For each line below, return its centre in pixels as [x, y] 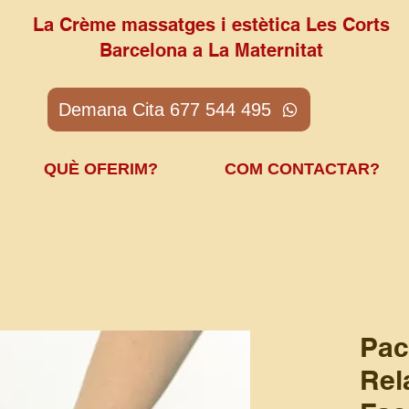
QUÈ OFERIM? [100, 169]
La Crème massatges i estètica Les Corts [211, 25]
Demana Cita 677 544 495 [164, 109]
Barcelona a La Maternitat [211, 50]
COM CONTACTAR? [302, 169]
